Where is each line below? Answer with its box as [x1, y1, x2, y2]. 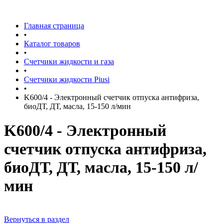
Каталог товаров [24, 39, 80, 48]
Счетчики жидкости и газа [24, 57, 114, 66]
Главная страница [24, 21, 84, 30]
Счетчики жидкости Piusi [24, 75, 110, 84]
